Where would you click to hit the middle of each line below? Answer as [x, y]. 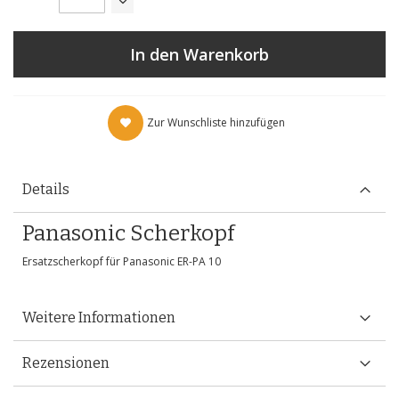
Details [46, 189]
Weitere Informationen [99, 318]
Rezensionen [66, 363]
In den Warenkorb [199, 54]
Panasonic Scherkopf [128, 233]
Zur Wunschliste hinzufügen [216, 122]
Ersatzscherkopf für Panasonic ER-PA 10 [122, 261]
